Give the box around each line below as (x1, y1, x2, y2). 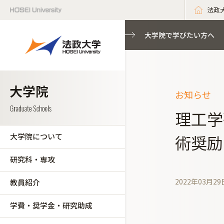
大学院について (10, 131, 62, 141)
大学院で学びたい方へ (144, 30, 214, 40)
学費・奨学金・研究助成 (10, 200, 92, 210)
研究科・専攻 (10, 154, 55, 164)
